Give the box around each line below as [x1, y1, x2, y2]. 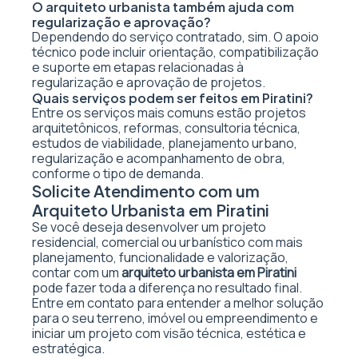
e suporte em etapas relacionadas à [32, 58, 244, 76]
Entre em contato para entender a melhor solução [32, 294, 324, 312]
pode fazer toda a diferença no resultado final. [32, 279, 302, 296]
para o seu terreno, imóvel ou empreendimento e [32, 309, 318, 327]
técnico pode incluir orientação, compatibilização [32, 43, 319, 61]
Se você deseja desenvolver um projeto [32, 218, 266, 236]
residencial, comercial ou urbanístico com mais [32, 233, 303, 251]
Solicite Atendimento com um [32, 181, 260, 201]
